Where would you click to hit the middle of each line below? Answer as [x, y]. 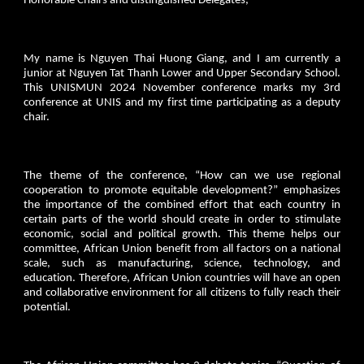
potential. [48, 307]
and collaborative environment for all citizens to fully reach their [182, 292]
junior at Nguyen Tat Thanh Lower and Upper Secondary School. [182, 73]
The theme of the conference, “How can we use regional [182, 175]
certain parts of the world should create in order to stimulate [182, 219]
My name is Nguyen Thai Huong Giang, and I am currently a [182, 58]
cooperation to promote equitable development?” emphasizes [182, 190]
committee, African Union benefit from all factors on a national [182, 249]
